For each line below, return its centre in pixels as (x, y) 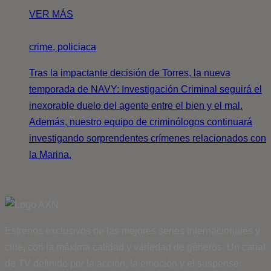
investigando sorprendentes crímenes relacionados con (148, 138)
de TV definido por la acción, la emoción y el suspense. (123, 263)
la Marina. (50, 154)
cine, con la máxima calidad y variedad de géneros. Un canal (135, 247)
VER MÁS (51, 14)
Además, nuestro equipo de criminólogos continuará (141, 122)
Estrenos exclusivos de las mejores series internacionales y (132, 230)
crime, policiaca (63, 47)
